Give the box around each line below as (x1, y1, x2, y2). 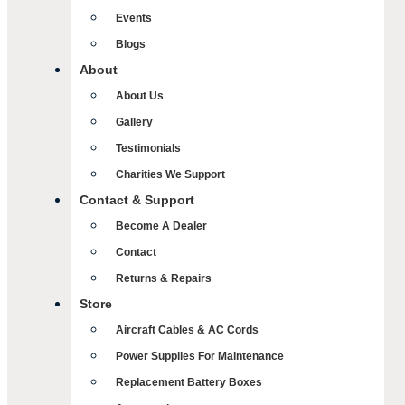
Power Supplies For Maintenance (116, 350, 284, 363)
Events (116, 12, 152, 24)
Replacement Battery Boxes (116, 376, 262, 389)
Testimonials (116, 142, 181, 155)
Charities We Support (116, 168, 225, 181)
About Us (116, 89, 164, 102)
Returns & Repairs (116, 272, 212, 285)
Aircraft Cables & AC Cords (116, 324, 259, 336)
